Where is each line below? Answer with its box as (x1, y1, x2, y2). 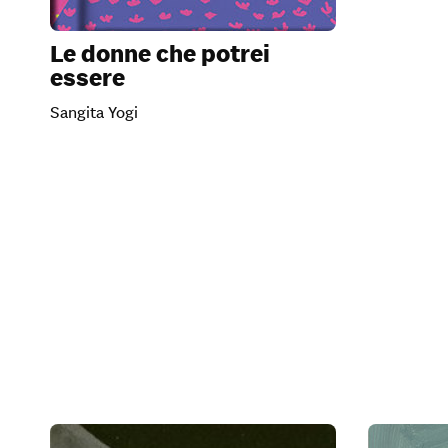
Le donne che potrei (50, 39, 270, 70)
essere (50, 63, 125, 94)
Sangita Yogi (50, 101, 138, 122)
